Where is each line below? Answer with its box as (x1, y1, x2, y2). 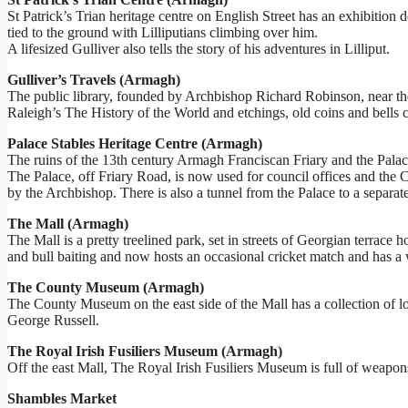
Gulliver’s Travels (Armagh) (7, 72, 180, 88)
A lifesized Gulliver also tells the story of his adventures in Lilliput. (7, 41, 390, 57)
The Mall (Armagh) (7, 216, 128, 232)
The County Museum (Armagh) (7, 280, 204, 296)
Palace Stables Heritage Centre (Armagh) (7, 136, 262, 152)
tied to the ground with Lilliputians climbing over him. (7, 25, 318, 41)
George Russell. (7, 312, 99, 329)
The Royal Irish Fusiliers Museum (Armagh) (7, 343, 282, 360)
